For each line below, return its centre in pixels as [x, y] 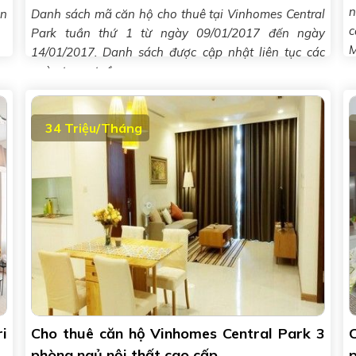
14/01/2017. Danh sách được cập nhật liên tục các [178, 52]
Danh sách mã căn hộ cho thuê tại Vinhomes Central [178, 14]
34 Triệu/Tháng [94, 128]
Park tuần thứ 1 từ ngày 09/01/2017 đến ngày [178, 33]
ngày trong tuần [75, 71]
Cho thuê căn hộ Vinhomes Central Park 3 [178, 333]
